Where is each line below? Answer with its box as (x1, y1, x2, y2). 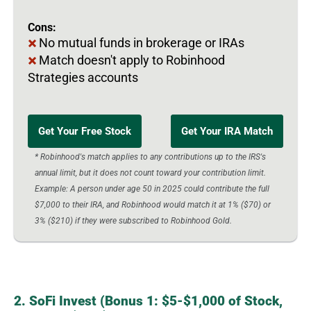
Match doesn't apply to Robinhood (39, 52, 225, 67)
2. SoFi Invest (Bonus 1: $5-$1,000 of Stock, (14, 292, 283, 309)
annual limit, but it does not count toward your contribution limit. (35, 167, 266, 178)
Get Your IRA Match (181, 124, 273, 137)
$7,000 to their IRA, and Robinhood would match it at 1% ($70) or (35, 199, 271, 210)
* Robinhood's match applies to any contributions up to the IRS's (35, 151, 266, 162)
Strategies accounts (28, 69, 138, 85)
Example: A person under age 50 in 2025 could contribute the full (35, 183, 269, 194)
